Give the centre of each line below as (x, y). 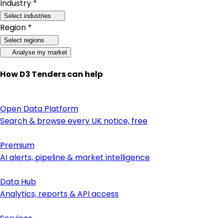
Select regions (24, 40)
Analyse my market (39, 52)
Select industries (27, 16)
